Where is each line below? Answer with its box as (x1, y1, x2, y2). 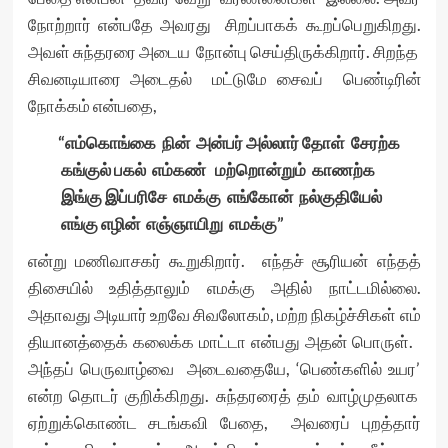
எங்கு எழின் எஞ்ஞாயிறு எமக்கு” (57, 213, 284, 235)
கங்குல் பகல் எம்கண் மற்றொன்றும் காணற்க (57, 159, 375, 181)
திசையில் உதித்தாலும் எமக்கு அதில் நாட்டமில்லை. (27, 277, 421, 299)
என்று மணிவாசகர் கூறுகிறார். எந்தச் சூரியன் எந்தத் (27, 250, 421, 272)
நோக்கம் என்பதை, (27, 95, 157, 117)
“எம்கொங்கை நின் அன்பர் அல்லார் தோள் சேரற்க (57, 132, 400, 154)
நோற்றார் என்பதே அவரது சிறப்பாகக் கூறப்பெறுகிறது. (27, 14, 421, 36)
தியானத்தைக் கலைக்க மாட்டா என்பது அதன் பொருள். (27, 331, 421, 353)
